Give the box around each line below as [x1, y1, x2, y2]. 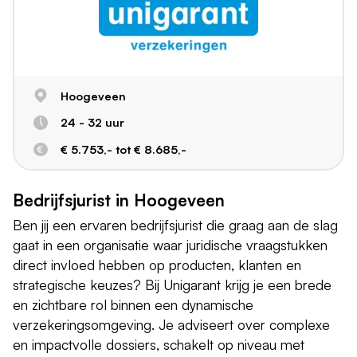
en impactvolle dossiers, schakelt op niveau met [13, 335, 304, 354]
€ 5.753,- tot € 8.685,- [60, 141, 186, 156]
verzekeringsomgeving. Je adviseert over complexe [13, 316, 330, 334]
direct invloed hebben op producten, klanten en [13, 256, 301, 274]
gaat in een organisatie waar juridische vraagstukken [13, 236, 328, 254]
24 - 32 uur [60, 115, 124, 130]
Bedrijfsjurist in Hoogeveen [13, 190, 225, 211]
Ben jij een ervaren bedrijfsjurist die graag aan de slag [13, 216, 338, 234]
